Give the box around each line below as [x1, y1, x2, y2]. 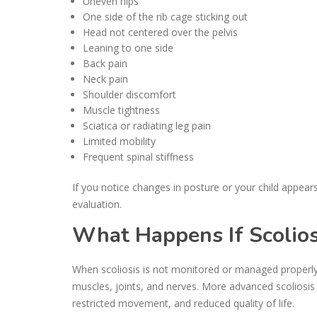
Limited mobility [83, 134, 156, 148]
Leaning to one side [83, 40, 173, 54]
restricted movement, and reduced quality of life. [72, 296, 294, 310]
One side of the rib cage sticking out [83, 9, 248, 23]
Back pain [83, 56, 127, 70]
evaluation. [72, 197, 122, 211]
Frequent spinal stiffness [83, 149, 194, 163]
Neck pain [83, 71, 128, 86]
